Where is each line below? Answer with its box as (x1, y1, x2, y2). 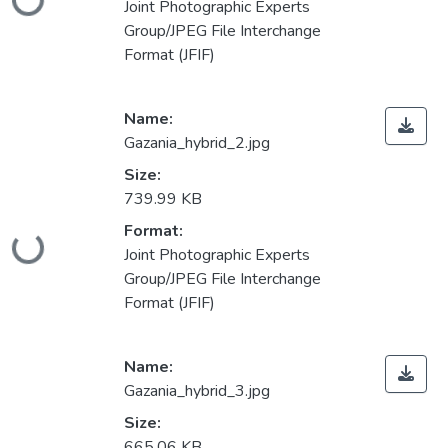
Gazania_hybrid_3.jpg (124, 380, 270, 403)
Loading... (13, 222, 82, 262)
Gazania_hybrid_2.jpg (124, 132, 270, 155)
